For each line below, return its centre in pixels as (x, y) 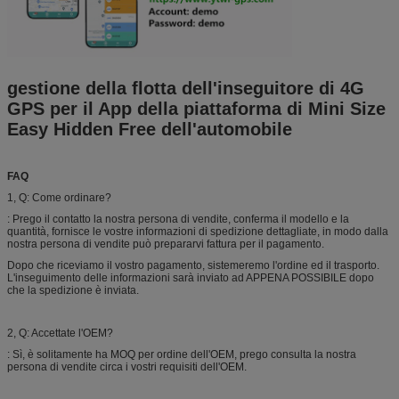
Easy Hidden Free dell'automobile (150, 129)
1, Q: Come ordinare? (59, 197)
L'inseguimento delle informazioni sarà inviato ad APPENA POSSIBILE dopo (191, 277)
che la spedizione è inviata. (73, 290)
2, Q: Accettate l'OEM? (60, 333)
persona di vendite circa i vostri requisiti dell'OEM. (127, 366)
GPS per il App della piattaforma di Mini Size (196, 108)
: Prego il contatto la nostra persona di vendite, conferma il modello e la (178, 219)
